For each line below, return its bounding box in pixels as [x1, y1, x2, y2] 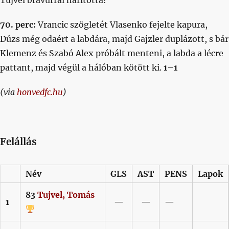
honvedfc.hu [17, 86, 63, 97]
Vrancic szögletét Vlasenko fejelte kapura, [36, 19, 208, 30]
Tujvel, [37, 189, 65, 200]
